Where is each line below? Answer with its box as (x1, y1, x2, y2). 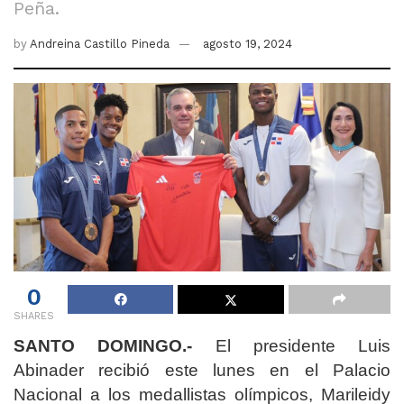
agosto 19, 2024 (203, 36, 292, 50)
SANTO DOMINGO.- (14, 335, 193, 355)
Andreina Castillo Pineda (30, 36, 170, 50)
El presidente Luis (192, 335, 390, 355)
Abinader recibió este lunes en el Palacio (14, 360, 390, 380)
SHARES (14, 309, 54, 322)
